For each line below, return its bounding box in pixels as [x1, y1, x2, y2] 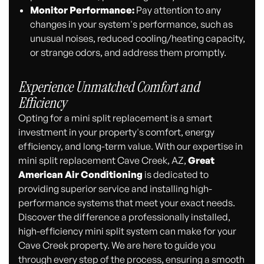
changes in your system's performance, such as [29, 18, 233, 30]
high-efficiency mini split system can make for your [18, 225, 237, 237]
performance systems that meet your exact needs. [18, 197, 236, 209]
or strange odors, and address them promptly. [29, 46, 226, 58]
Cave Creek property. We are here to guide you [18, 239, 216, 252]
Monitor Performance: [29, 4, 134, 16]
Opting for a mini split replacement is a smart [18, 112, 213, 124]
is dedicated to [143, 169, 209, 181]
